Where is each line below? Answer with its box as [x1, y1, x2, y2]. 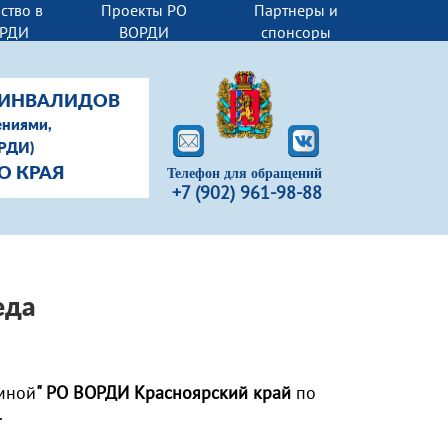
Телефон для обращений [167, 166, 322, 181]
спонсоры [261, 21, 332, 42]
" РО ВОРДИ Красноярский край [36, 381, 291, 404]
